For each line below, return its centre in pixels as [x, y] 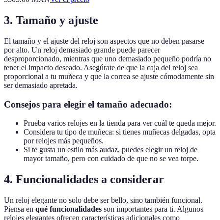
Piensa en [20, 209]
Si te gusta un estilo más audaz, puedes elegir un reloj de [110, 150]
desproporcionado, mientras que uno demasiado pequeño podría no [108, 58]
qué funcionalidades [69, 209]
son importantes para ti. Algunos [152, 209]
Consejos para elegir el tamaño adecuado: [88, 104]
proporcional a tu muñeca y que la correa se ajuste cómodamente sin [109, 76]
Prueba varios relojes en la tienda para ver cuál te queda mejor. [120, 123]
